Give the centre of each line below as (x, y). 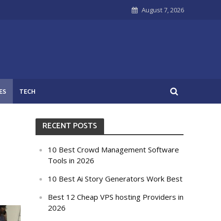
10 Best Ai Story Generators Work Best (115, 179)
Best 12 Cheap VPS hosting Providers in (116, 197)
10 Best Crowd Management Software (114, 149)
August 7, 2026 (163, 10)
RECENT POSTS (70, 126)
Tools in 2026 (71, 160)
